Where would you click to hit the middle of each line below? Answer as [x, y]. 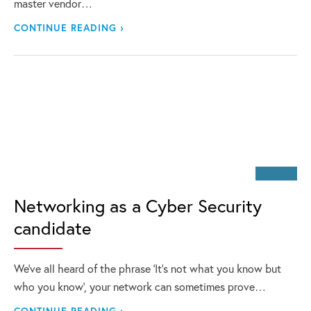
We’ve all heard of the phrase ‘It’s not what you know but [148, 268]
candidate [53, 228]
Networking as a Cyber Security [138, 205]
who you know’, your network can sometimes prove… [140, 286]
